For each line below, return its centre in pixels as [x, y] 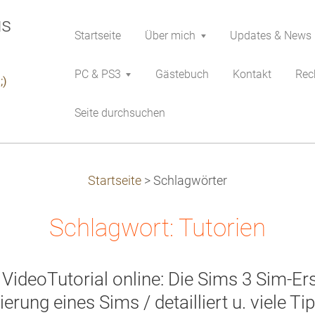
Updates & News [271, 36]
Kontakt [252, 74]
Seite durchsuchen [120, 113]
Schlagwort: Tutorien [157, 228]
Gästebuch [182, 74]
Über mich [170, 36]
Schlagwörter [190, 181]
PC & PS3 [98, 74]
